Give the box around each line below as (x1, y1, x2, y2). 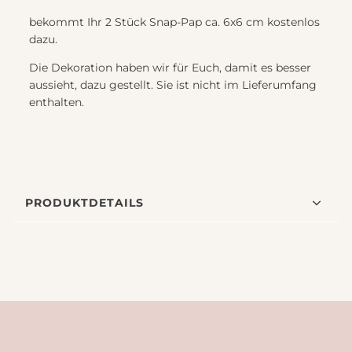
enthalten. (29, 95, 84, 110)
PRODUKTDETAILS (25, 195, 144, 210)
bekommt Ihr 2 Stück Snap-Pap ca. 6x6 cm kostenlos (29, 15, 320, 30)
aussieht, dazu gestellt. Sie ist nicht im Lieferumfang (29, 78, 317, 93)
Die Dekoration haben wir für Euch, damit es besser (29, 60, 311, 75)
